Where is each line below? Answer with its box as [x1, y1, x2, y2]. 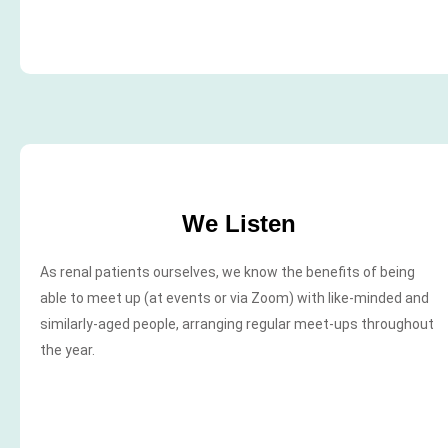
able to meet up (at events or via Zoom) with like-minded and [40, 290, 429, 307]
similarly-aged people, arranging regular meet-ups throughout [40, 316, 434, 333]
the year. [40, 342, 95, 359]
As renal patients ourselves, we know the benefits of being [40, 264, 415, 281]
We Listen [182, 210, 296, 238]
